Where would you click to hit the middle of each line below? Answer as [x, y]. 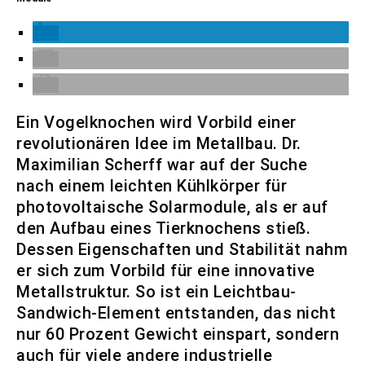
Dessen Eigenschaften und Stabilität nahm [182, 249]
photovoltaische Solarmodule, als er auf [172, 207]
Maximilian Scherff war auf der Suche [162, 165]
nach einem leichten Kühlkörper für [152, 186]
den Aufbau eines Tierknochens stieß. [163, 228]
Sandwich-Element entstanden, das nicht [176, 313]
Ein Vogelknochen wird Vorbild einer [156, 122]
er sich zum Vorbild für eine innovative [166, 270]
